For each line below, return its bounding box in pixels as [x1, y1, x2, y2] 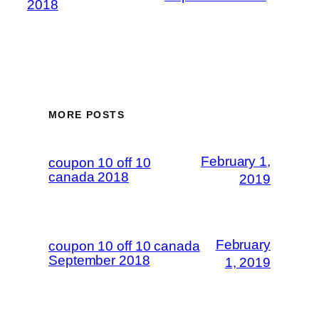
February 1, [201, 154, 271, 169]
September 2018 [48, 253, 150, 268]
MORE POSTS [48, 109, 125, 121]
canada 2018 [48, 169, 129, 185]
